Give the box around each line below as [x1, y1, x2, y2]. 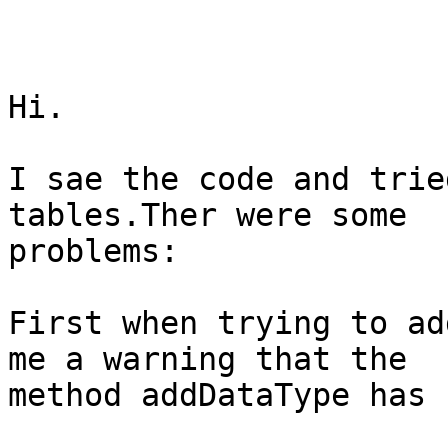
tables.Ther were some [8, 197, 407, 234]
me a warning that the [8, 341, 407, 378]
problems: [8, 233, 179, 270]
